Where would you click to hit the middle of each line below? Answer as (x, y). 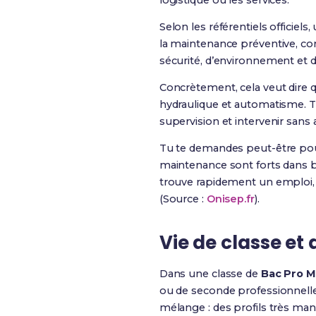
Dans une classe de (210, 274)
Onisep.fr (230, 199)
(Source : (183, 199)
